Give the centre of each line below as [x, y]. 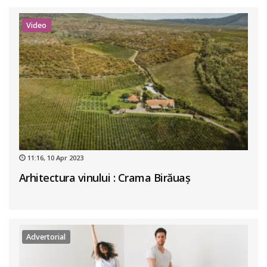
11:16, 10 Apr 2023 [54, 158]
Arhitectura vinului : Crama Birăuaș [105, 178]
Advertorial [46, 237]
